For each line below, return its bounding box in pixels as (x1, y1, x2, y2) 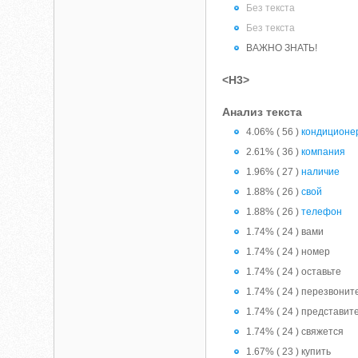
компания (301, 146, 346, 157)
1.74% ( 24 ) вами (246, 226, 324, 237)
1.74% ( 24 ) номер (246, 246, 331, 257)
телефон (301, 206, 343, 217)
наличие (301, 166, 340, 177)
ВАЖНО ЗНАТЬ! (246, 42, 318, 54)
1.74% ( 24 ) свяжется (246, 326, 344, 337)
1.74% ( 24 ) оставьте (246, 266, 342, 277)
